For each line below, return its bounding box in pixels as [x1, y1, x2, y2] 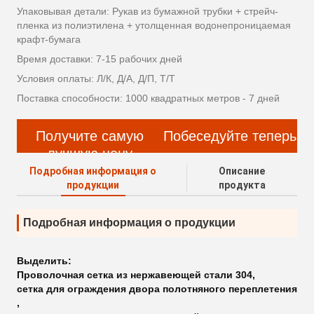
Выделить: [17, 255, 71, 267]
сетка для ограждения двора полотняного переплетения [17, 283, 297, 295]
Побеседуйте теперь [163, 128, 296, 144]
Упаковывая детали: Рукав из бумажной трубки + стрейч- [17, 6, 278, 18]
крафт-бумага [17, 34, 81, 46]
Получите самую [36, 128, 144, 144]
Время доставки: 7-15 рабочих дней [17, 53, 182, 65]
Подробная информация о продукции [23, 217, 235, 229]
